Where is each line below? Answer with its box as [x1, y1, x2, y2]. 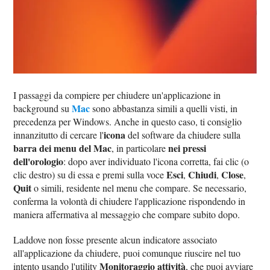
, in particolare [111, 142, 169, 155]
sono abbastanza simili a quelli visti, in [90, 102, 238, 115]
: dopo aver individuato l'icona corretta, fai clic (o [63, 155, 250, 168]
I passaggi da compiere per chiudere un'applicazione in [13, 89, 221, 102]
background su [13, 102, 72, 115]
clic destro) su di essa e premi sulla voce [13, 168, 167, 181]
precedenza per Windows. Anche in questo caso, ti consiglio [13, 115, 242, 128]
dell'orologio [13, 154, 64, 169]
